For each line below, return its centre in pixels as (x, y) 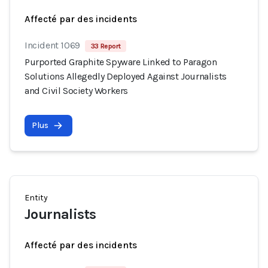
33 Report (106, 46)
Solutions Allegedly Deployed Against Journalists (126, 76)
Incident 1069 (52, 45)
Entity (36, 198)
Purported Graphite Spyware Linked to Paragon (121, 62)
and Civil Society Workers (77, 91)
